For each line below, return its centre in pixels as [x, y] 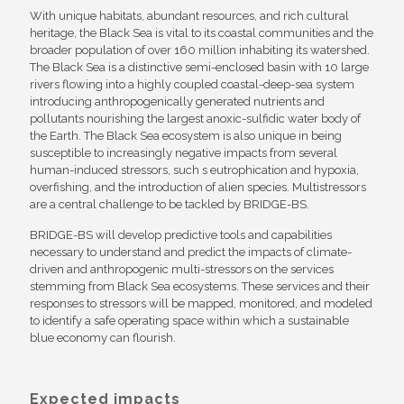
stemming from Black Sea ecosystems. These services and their [200, 286]
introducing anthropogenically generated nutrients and [177, 101]
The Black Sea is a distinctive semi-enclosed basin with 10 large [199, 67]
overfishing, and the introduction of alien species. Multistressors [198, 187]
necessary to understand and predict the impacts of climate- [191, 252]
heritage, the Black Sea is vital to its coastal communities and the [202, 32]
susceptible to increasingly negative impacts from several [184, 152]
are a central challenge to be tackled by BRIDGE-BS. [170, 204]
